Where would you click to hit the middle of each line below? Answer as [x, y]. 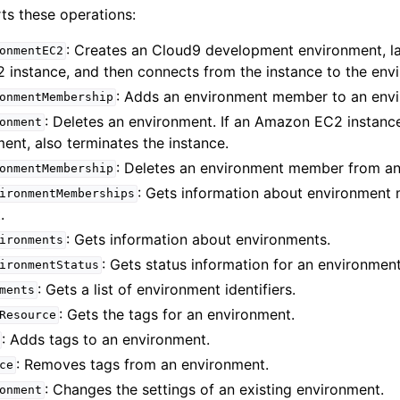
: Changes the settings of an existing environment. [215, 389]
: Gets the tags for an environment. [177, 314]
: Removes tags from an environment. [143, 364]
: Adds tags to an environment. [106, 339]
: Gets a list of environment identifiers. [167, 289]
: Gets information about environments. [199, 239]
